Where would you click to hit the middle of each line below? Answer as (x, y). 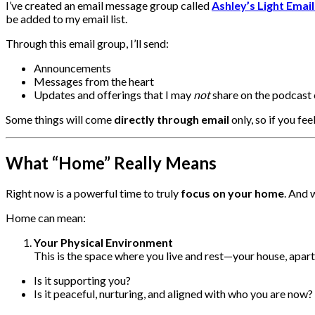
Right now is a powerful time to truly (93, 193)
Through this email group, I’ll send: (87, 43)
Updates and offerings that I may (114, 94)
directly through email (172, 119)
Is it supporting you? (82, 281)
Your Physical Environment (103, 243)
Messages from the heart (94, 81)
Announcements (72, 67)
